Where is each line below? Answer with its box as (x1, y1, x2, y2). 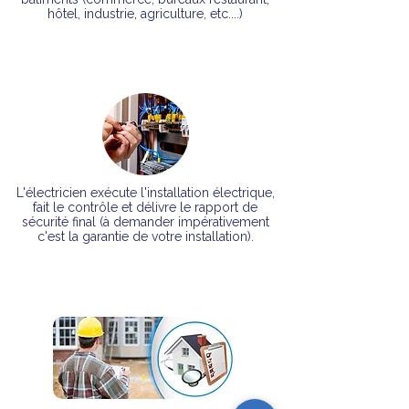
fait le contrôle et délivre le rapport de (33, 200, 257, 215)
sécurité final (21, 215, 100, 229)
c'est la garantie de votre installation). (37, 229, 254, 244)
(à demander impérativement (99, 215, 269, 229)
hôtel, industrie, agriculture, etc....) (47, 6, 243, 21)
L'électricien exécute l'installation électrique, (16, 185, 275, 200)
